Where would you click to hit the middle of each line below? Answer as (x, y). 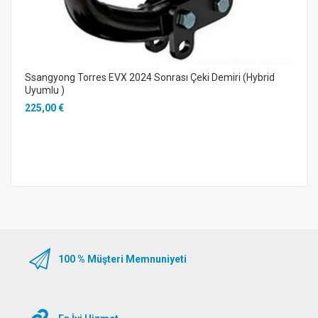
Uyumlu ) (45, 90)
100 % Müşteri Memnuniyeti (122, 259)
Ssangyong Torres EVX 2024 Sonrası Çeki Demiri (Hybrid (150, 77)
